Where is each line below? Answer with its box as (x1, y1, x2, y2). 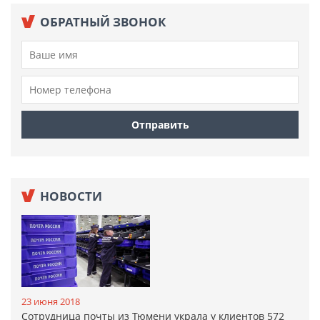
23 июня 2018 (21, 294, 80, 308)
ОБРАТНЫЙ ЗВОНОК (40, 14, 166, 31)
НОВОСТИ (40, 188, 102, 205)
